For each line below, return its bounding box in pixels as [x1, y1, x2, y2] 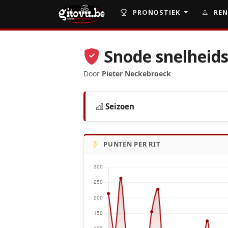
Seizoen [105, 101, 135, 111]
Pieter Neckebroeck [102, 69, 172, 78]
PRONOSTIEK [130, 8, 182, 17]
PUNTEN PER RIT [103, 139, 160, 149]
